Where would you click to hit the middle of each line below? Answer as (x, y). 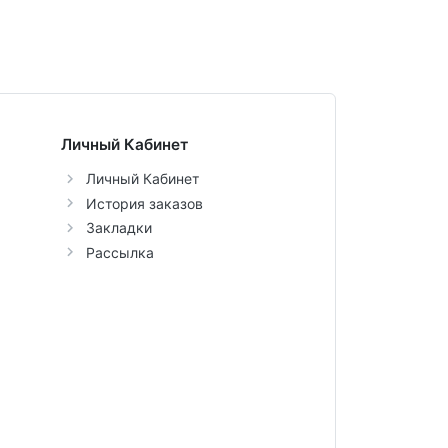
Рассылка (119, 252)
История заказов (144, 203)
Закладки (118, 228)
